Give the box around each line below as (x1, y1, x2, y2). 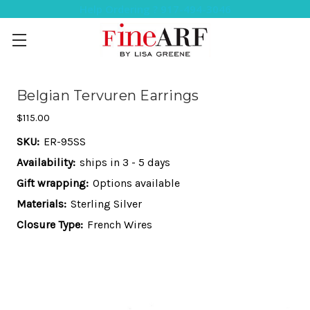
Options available (93, 176, 180, 190)
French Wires (87, 218, 152, 231)
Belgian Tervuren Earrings (17, 87, 199, 104)
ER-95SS (44, 135, 86, 148)
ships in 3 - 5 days (80, 156, 170, 169)
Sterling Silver (71, 197, 142, 210)
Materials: (17, 197, 66, 210)
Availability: (17, 156, 75, 169)
